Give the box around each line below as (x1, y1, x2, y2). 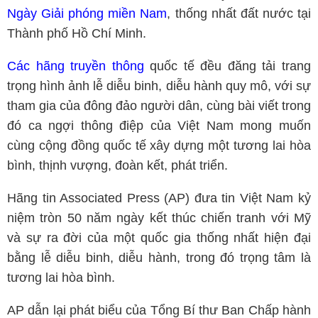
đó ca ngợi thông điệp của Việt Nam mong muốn (7, 119, 311, 133)
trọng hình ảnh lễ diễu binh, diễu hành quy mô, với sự (7, 79, 311, 93)
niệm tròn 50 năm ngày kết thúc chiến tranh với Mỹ (7, 211, 311, 225)
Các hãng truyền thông (7, 59, 144, 73)
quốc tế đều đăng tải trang (143, 59, 312, 73)
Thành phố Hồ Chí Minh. (7, 26, 146, 40)
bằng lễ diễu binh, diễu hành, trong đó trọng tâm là (7, 251, 311, 265)
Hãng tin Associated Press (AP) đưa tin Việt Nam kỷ (7, 191, 311, 205)
